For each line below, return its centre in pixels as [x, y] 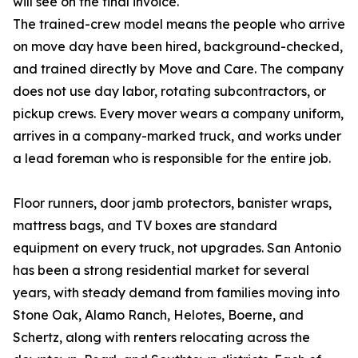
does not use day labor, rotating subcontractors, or [169, 91]
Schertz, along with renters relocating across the [161, 338]
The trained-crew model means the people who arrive [179, 24]
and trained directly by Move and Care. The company [178, 69]
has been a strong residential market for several [161, 270]
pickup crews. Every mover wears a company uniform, [178, 114]
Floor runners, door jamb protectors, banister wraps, [172, 203]
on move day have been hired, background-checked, [178, 47]
